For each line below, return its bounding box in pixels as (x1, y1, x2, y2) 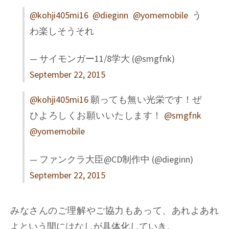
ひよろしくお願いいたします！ (30, 109, 164, 122)
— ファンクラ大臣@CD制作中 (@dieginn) (30, 153, 193, 165)
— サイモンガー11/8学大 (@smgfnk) (30, 53, 175, 65)
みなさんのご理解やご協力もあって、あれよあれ (10, 204, 219, 216)
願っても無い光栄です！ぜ (88, 94, 201, 106)
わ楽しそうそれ (30, 25, 94, 37)
